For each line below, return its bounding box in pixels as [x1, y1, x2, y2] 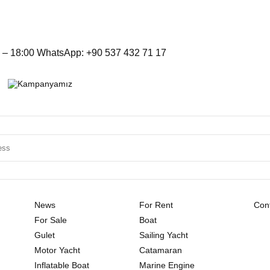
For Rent [139, 199, 173, 210]
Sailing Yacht [139, 230, 188, 240]
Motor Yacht [34, 245, 81, 255]
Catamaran [139, 245, 182, 255]
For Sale [34, 215, 67, 225]
